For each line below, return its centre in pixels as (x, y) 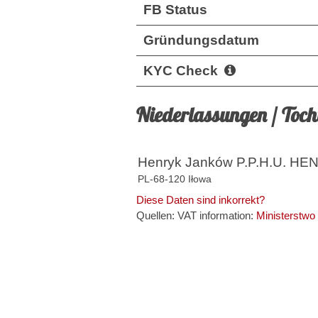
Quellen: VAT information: (196, 215)
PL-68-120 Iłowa (175, 179)
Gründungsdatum (201, 40)
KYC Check (182, 70)
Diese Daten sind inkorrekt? (201, 199)
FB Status (175, 9)
